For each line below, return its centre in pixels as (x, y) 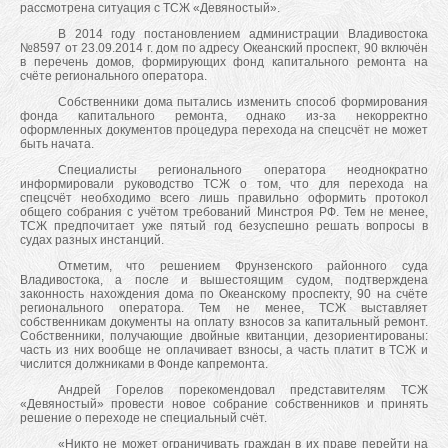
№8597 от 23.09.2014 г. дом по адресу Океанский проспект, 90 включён (224, 48)
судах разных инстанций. (92, 240)
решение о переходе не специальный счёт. (143, 418)
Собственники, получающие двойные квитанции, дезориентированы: (224, 336)
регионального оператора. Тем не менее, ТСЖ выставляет (224, 308)
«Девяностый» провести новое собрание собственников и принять (224, 404)
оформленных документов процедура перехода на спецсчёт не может (224, 130)
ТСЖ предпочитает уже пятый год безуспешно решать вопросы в (224, 226)
